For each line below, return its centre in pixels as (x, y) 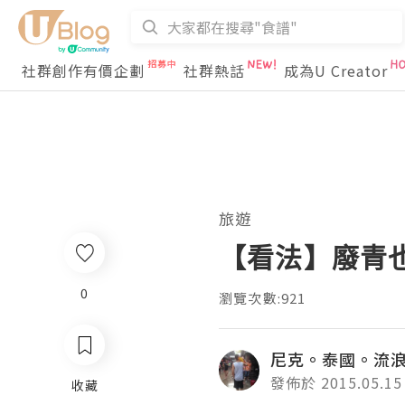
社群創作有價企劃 (83, 71)
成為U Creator (336, 71)
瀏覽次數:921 (263, 298)
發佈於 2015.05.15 (336, 382)
